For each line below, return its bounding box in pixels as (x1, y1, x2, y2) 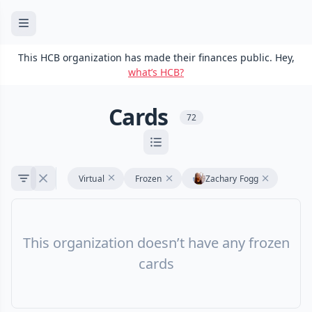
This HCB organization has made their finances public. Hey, (17, 51, 295, 64)
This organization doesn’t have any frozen (22, 233, 290, 253)
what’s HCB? (128, 65, 184, 79)
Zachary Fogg (205, 172, 259, 185)
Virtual (79, 172, 104, 185)
